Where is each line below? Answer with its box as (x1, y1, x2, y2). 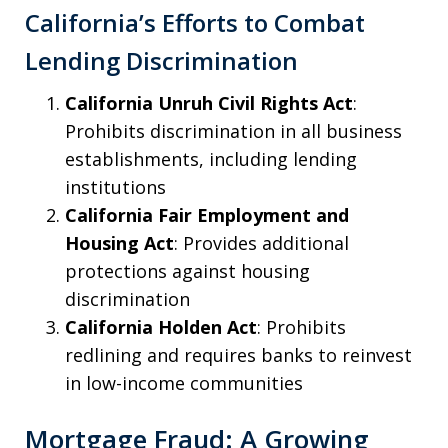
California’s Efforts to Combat (25, 6, 365, 40)
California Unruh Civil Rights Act (65, 91, 353, 116)
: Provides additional (174, 231, 349, 256)
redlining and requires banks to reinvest (65, 343, 412, 368)
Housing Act (65, 231, 174, 256)
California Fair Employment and (65, 203, 349, 228)
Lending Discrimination (25, 44, 298, 78)
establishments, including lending (65, 147, 357, 172)
